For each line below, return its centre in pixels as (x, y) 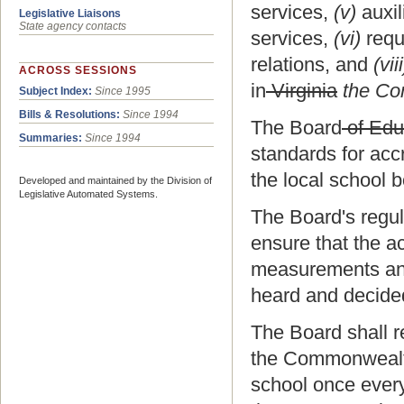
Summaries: (50, 138)
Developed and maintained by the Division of (115, 181)
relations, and (309, 64)
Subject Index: (55, 92)
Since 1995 (123, 92)
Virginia (302, 91)
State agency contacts (73, 27)
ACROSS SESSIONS (78, 71)
